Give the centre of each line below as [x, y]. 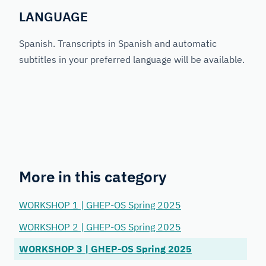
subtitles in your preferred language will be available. [132, 59]
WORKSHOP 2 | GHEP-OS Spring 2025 [100, 227]
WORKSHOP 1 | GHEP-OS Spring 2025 [100, 205]
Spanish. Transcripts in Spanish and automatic [118, 43]
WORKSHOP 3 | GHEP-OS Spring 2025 [105, 249]
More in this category [93, 177]
